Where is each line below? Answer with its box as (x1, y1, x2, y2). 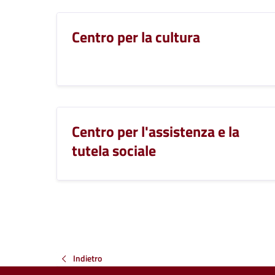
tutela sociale (72, 139, 156, 161)
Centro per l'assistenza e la (72, 120, 239, 142)
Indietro (73, 251, 102, 265)
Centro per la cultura (72, 25, 200, 48)
